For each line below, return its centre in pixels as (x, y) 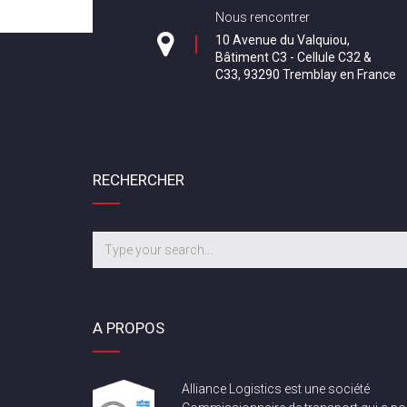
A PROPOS (129, 328)
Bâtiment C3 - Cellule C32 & (293, 57)
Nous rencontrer (263, 17)
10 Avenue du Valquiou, (283, 40)
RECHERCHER (139, 180)
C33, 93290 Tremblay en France (306, 74)
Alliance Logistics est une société (275, 389)
